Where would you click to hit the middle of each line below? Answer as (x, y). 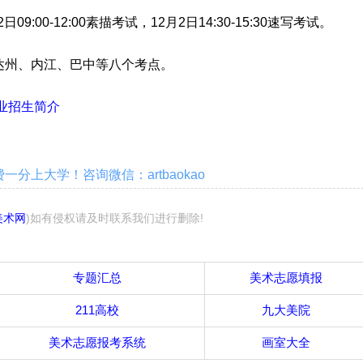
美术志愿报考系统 (97, 342)
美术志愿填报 (286, 278)
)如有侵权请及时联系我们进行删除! (115, 218)
